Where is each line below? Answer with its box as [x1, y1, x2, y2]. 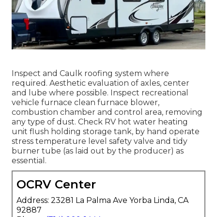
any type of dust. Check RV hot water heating [12, 117, 188, 126]
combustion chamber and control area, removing [12, 107, 202, 117]
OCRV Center [16, 177, 96, 191]
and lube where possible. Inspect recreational [12, 88, 188, 97]
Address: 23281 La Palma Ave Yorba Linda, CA [16, 195, 188, 205]
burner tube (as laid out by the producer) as [12, 146, 184, 155]
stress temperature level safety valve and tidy [12, 136, 187, 146]
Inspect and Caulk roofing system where [12, 68, 169, 78]
